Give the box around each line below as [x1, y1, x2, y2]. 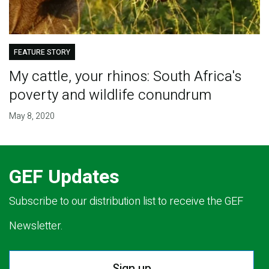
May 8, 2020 [8, 109, 55, 122]
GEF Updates [9, 162, 119, 191]
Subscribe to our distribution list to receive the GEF [9, 193, 243, 210]
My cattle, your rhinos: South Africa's [8, 65, 241, 87]
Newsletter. [9, 217, 63, 234]
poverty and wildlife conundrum [8, 84, 211, 106]
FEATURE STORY [13, 46, 70, 58]
